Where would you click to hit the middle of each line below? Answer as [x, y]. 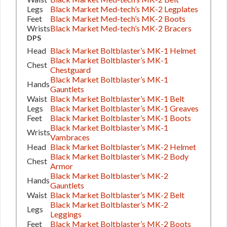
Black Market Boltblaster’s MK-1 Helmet [123, 50]
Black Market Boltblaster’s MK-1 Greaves [124, 108]
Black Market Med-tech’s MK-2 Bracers [121, 28]
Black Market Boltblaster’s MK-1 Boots [121, 118]
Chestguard [70, 69]
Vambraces [70, 137]
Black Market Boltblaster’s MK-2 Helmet [123, 146]
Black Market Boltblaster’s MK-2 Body [119, 156]
